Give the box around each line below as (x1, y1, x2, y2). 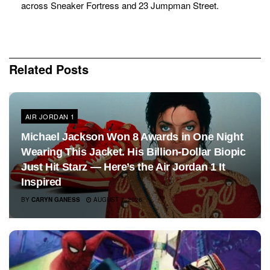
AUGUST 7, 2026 (92, 195, 142, 204)
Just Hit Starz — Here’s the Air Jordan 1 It (21, 161, 225, 174)
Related (9, 60, 52, 78)
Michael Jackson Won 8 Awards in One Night (21, 131, 243, 143)
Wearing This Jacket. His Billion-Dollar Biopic (21, 146, 246, 159)
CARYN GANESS (31, 195, 80, 204)
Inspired (21, 176, 62, 189)
